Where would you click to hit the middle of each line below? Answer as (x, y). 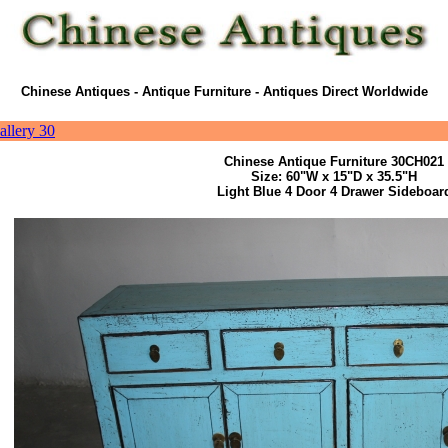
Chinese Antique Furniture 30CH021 (334, 161)
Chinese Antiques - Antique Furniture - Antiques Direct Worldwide (224, 91)
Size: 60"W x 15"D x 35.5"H (334, 176)
